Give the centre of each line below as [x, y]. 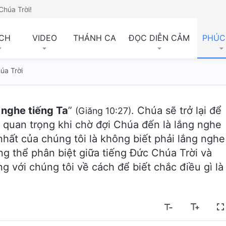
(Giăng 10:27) [103, 111]
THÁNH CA [95, 38]
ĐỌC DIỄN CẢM [159, 38]
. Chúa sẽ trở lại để [176, 110]
